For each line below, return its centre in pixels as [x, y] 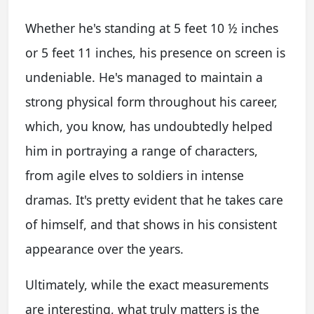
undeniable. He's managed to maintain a [144, 77]
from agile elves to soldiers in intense [135, 175]
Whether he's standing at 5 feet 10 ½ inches [152, 28]
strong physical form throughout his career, [151, 101]
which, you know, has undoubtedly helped [149, 126]
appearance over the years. [104, 248]
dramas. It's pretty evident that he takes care [154, 199]
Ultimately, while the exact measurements [147, 284]
